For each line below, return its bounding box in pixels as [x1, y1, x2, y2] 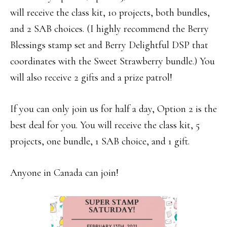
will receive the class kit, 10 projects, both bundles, [10, 7, 210, 19]
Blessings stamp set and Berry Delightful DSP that [10, 39, 208, 51]
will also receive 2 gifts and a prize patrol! [10, 71, 172, 84]
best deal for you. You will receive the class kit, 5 [10, 119, 200, 131]
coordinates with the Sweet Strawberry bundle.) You [10, 55, 215, 67]
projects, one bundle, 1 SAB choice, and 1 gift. [10, 135, 190, 147]
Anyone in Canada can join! [10, 167, 119, 179]
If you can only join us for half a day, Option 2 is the [10, 103, 217, 115]
